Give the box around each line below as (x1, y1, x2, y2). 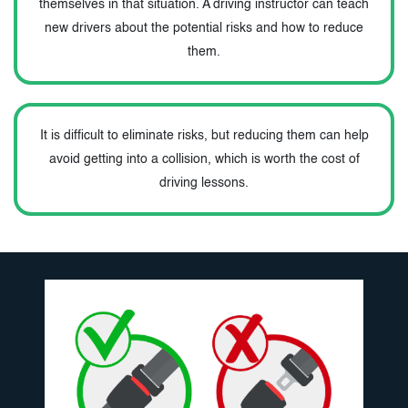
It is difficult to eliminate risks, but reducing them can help (39, 128, 369, 142)
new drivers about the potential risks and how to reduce (45, 21, 363, 35)
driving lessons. (159, 176, 249, 189)
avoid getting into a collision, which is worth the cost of (48, 152, 360, 166)
